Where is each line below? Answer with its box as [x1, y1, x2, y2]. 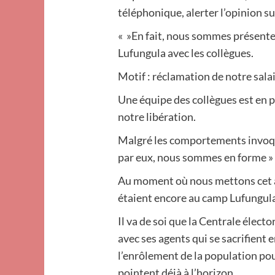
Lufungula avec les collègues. [118, 46, 254, 60]
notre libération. [118, 110, 196, 123]
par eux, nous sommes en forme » [118, 150, 274, 164]
